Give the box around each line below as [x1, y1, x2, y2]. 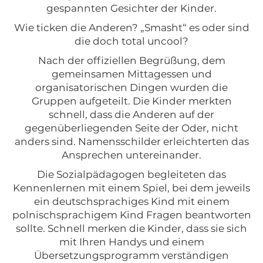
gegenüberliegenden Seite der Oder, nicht [25, 122, 238, 134]
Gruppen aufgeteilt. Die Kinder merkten [31, 95, 232, 107]
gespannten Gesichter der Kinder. [46, 2, 217, 14]
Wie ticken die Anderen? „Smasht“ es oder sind [14, 22, 249, 33]
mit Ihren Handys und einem [59, 236, 204, 248]
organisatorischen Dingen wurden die [35, 82, 228, 93]
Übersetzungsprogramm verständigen [34, 249, 229, 261]
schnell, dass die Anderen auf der [49, 109, 214, 120]
